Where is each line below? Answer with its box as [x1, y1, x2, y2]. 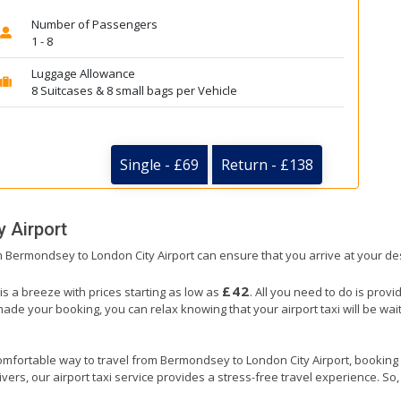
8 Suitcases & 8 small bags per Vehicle [30, 82, 237, 98]
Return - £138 [221, 155, 313, 175]
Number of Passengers [30, 16, 158, 32]
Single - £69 [120, 155, 199, 175]
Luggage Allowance [30, 65, 135, 81]
